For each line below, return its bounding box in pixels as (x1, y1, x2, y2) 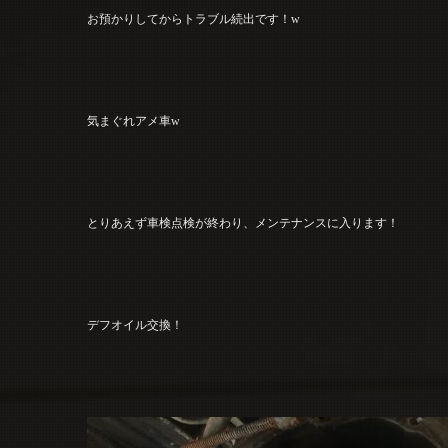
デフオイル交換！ (87, 317, 184, 332)
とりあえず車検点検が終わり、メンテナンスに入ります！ (87, 215, 399, 230)
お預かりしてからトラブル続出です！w (87, 11, 300, 26)
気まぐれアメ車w (87, 113, 181, 128)
